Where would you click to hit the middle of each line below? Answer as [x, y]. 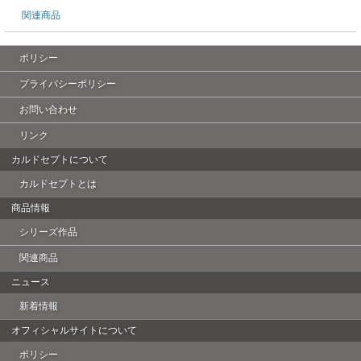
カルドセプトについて [60, 160]
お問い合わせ [48, 110]
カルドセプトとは [58, 184]
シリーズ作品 [48, 232]
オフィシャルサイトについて [74, 330]
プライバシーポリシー [68, 84]
